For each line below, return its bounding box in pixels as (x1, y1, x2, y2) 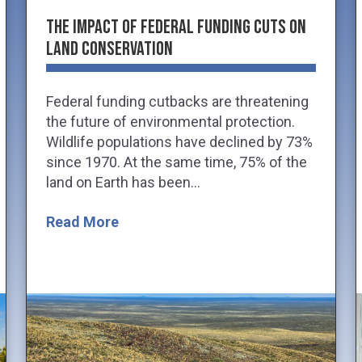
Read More (46, 213, 119, 230)
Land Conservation (46, 36, 173, 61)
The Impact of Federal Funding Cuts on (46, 15, 306, 39)
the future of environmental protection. (46, 112, 295, 130)
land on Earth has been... (46, 173, 200, 191)
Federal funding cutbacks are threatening (46, 92, 309, 110)
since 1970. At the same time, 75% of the (46, 153, 307, 170)
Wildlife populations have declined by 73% (46, 133, 313, 150)
